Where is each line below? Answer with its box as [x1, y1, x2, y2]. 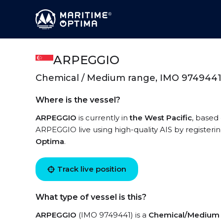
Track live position [57, 164, 126, 174]
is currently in [76, 113, 130, 122]
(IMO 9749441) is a [76, 210, 148, 220]
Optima [36, 137, 64, 146]
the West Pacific [130, 113, 192, 122]
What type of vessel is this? [36, 192, 147, 202]
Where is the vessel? [36, 95, 120, 105]
